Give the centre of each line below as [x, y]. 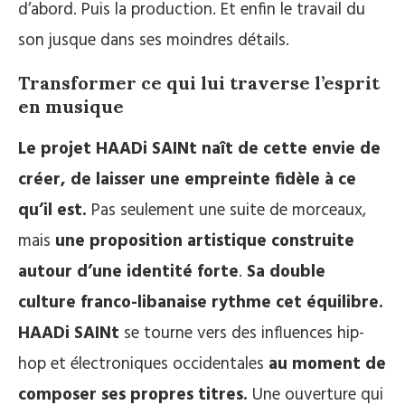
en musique [71, 106]
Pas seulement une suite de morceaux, [226, 210]
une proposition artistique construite [205, 241]
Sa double [286, 272]
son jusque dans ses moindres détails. [154, 40]
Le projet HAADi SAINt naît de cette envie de [199, 149]
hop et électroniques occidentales [141, 364]
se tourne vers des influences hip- [242, 333]
